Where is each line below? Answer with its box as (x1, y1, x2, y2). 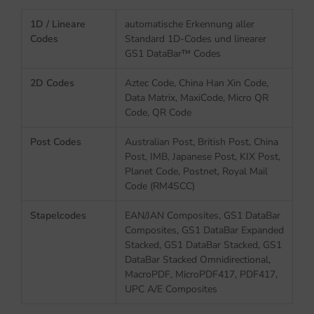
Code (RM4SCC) (125, 179, 195, 193)
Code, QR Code (125, 105, 191, 119)
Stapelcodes (30, 208, 86, 222)
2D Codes (30, 76, 74, 90)
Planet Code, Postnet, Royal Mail (125, 164, 268, 178)
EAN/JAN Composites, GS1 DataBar (125, 208, 280, 222)
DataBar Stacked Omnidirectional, (125, 252, 271, 266)
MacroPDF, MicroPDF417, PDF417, (125, 267, 278, 281)
